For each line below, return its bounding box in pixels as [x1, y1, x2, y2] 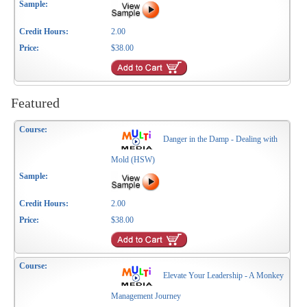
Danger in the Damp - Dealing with [163, 134, 278, 145]
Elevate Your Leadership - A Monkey [163, 271, 284, 281]
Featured [11, 95, 60, 111]
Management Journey [111, 291, 182, 302]
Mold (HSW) [111, 155, 156, 165]
